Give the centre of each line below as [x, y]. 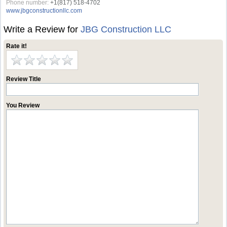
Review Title [24, 79]
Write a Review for [42, 29]
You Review [23, 105]
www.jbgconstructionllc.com [44, 11]
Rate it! [17, 46]
